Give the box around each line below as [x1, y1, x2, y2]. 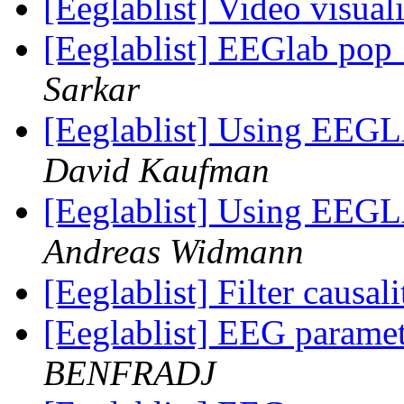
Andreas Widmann [43, 232, 304, 271]
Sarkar [43, 69, 140, 109]
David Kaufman [43, 151, 270, 190]
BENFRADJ [43, 353, 216, 393]
